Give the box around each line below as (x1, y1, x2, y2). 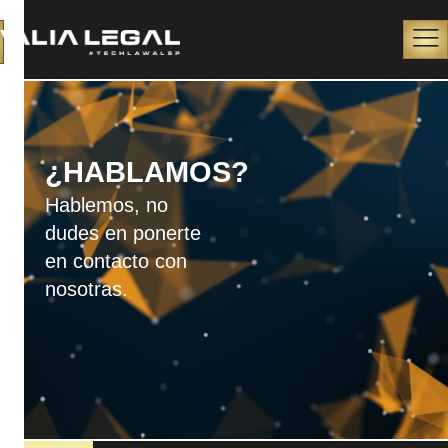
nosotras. (44, 277, 128, 300)
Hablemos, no (44, 193, 168, 216)
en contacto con (44, 249, 187, 272)
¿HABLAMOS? (44, 155, 249, 188)
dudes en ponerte (44, 221, 201, 244)
